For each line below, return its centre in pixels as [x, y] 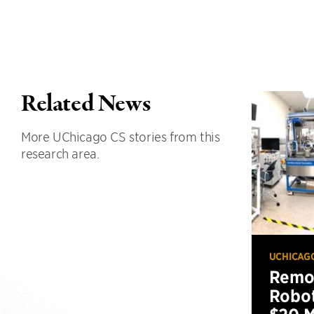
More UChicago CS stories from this [121, 136]
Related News [86, 104]
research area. [60, 153]
